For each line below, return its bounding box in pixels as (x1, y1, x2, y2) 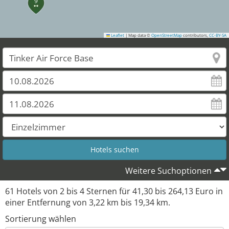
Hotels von (14, 186, 60, 197)
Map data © (127, 33, 151, 38)
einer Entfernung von (5, 197, 89, 208)
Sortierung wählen (5, 213, 76, 224)
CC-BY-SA (209, 33, 226, 38)
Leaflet (110, 33, 124, 38)
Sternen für (84, 186, 132, 197)
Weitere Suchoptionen (125, 165, 212, 176)
